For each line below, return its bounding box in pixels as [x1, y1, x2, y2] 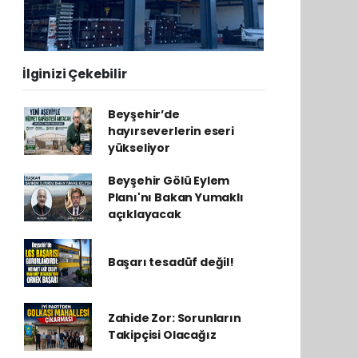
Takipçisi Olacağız [107, 326, 217, 343]
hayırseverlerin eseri [107, 122, 234, 139]
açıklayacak [107, 205, 181, 222]
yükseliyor [107, 139, 170, 156]
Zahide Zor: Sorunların [107, 309, 241, 326]
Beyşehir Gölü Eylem [107, 172, 230, 189]
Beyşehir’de [107, 105, 180, 122]
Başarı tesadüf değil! [107, 254, 234, 271]
